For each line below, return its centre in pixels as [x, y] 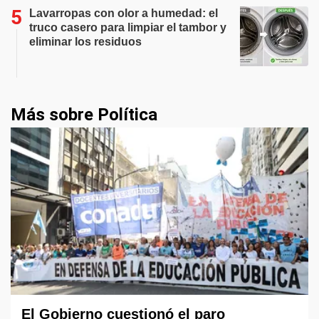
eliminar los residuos [85, 41]
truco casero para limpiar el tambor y [128, 27]
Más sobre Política [84, 114]
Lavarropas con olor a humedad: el [124, 13]
